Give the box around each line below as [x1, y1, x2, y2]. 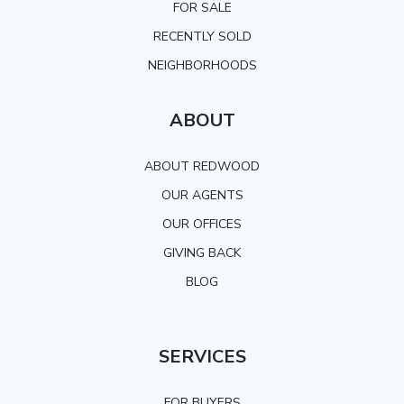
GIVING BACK [163, 244, 241, 262]
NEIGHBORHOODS [147, 57, 257, 75]
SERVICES [158, 344, 246, 370]
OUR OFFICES [162, 216, 242, 234]
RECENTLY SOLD [152, 28, 252, 46]
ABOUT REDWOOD [144, 158, 260, 176]
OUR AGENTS [161, 187, 243, 205]
